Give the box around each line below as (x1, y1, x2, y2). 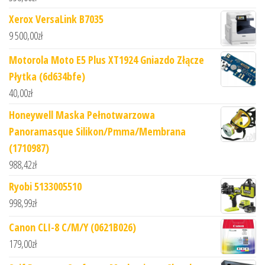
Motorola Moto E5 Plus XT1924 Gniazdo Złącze (9, 53, 204, 67)
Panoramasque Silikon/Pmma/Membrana (9, 124, 186, 139)
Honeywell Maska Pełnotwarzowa (9, 108, 155, 122)
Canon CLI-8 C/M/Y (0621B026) (9, 220, 136, 235)
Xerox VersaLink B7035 (9, 12, 104, 27)
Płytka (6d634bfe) (9, 69, 85, 84)
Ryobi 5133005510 (9, 179, 82, 194)
